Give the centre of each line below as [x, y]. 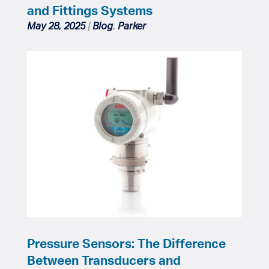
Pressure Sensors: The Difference [126, 243]
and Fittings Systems [89, 10]
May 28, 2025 [56, 26]
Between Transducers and [104, 260]
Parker [131, 26]
